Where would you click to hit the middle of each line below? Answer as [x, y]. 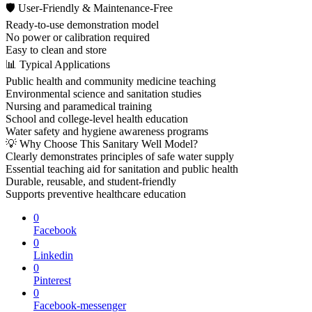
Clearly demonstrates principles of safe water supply [120, 156]
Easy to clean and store [56, 49]
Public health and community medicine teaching [111, 81]
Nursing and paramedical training [79, 106]
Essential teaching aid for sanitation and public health [122, 169]
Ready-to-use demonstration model [82, 24]
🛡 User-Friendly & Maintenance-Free [89, 8]
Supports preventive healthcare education [96, 194]
